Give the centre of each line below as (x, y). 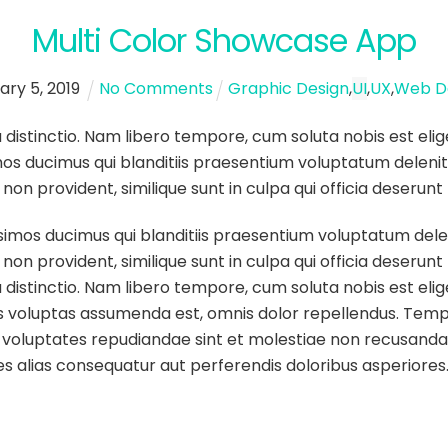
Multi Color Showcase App (224, 41)
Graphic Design (288, 89)
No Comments (155, 89)
